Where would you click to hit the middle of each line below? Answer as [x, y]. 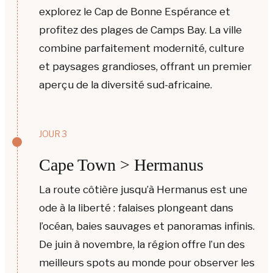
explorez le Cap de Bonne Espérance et [135, 11]
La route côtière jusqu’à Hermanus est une [143, 190]
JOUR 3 [53, 134]
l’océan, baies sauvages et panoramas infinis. [147, 226]
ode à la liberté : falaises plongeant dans [136, 208]
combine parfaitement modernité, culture [142, 48]
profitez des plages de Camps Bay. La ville [140, 30]
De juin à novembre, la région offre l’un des [142, 245]
